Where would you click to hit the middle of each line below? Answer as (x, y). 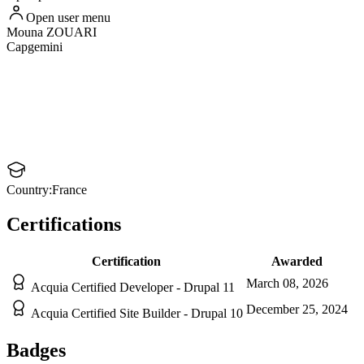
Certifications (64, 225)
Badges (36, 350)
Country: (29, 190)
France (69, 190)
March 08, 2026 (287, 284)
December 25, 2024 (297, 310)
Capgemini (35, 47)
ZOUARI (71, 32)
